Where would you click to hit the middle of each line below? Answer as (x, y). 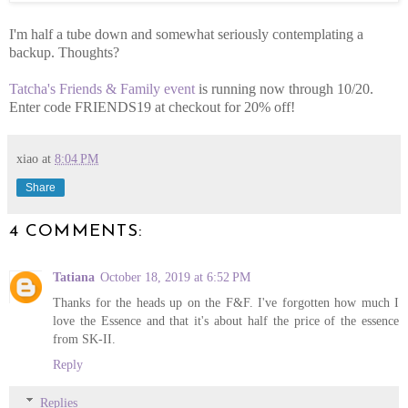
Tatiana (74, 277)
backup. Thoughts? (64, 52)
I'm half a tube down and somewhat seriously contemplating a (186, 34)
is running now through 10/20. (284, 88)
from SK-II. (84, 339)
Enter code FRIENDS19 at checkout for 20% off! (152, 107)
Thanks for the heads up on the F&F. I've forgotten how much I (226, 303)
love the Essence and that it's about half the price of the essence (226, 321)
